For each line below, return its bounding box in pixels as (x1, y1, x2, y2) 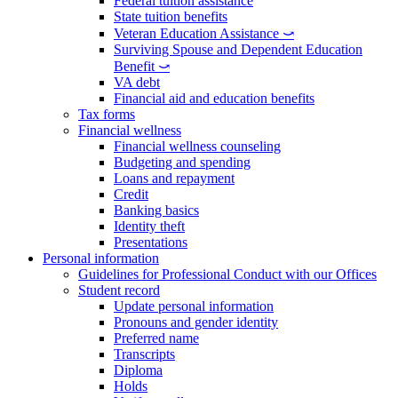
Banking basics (114, 203, 199, 218)
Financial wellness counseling (114, 139, 281, 154)
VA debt (114, 75, 160, 90)
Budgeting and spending (114, 155, 251, 170)
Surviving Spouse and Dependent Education (114, 42, 362, 57)
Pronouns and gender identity (114, 314, 278, 330)
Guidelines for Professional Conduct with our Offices (78, 267, 377, 282)
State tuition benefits (114, 9, 227, 24)
